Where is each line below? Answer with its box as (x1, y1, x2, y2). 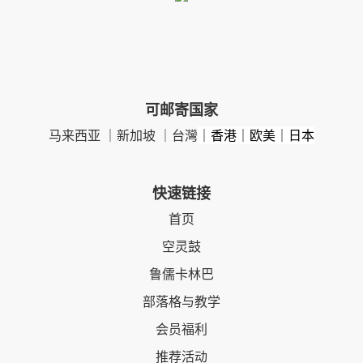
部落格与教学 (143, 293, 220, 310)
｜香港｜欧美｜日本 (198, 126, 314, 144)
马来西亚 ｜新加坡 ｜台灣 (49, 126, 198, 144)
